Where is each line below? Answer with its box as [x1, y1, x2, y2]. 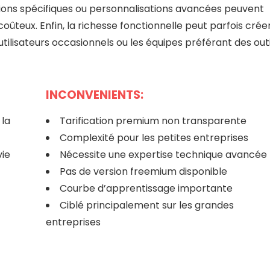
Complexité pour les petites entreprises [59, 130, 248, 145]
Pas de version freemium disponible [59, 164, 227, 178]
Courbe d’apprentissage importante [59, 181, 233, 195]
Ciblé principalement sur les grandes [59, 198, 234, 212]
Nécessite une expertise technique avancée [59, 147, 267, 162]
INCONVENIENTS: [45, 86, 143, 103]
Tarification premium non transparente [59, 113, 246, 128]
